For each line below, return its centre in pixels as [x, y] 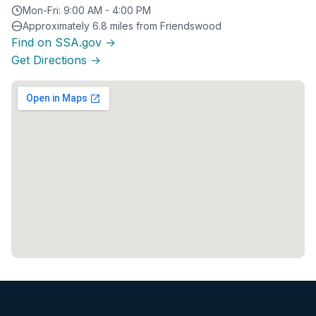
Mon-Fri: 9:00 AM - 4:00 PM [87, 10]
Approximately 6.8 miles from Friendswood [122, 25]
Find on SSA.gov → [63, 42]
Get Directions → [56, 60]
